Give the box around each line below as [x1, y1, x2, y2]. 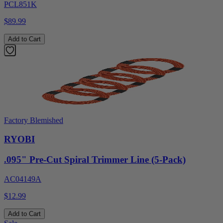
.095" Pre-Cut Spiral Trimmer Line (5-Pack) [4, 154, 186, 165]
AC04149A [4, 174, 41, 183]
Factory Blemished [4, 115, 63, 124]
